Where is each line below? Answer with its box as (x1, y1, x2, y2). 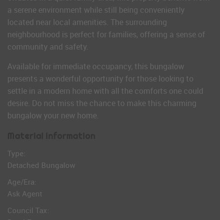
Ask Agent (7, 189, 42, 198)
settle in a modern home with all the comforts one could (7, 85, 203, 96)
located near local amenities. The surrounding (7, 17, 167, 27)
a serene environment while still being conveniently (7, 4, 185, 15)
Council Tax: (7, 205, 49, 215)
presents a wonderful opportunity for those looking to (7, 73, 193, 84)
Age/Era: (7, 177, 36, 187)
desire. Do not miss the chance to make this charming (7, 98, 196, 109)
